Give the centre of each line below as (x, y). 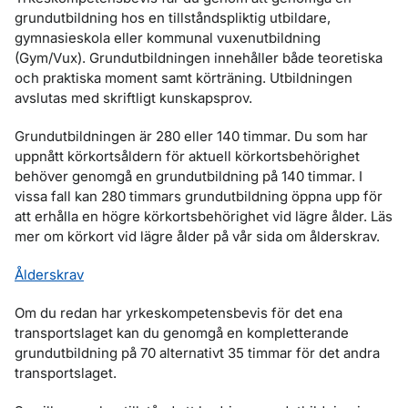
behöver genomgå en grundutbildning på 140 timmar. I (189, 176)
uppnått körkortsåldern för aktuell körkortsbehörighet (187, 156)
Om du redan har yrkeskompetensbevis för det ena (178, 313)
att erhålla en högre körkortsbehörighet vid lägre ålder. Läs (204, 216)
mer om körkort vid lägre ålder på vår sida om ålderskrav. (197, 236)
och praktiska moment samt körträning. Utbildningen (184, 78)
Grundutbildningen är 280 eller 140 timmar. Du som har (191, 136)
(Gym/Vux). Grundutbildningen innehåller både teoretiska (199, 58)
